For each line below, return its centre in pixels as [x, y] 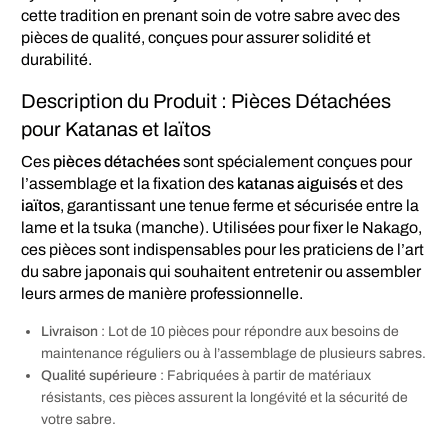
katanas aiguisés [297, 183]
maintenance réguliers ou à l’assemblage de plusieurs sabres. [233, 353]
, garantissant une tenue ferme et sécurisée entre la [240, 205]
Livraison [69, 331]
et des [380, 183]
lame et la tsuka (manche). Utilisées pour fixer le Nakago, [222, 227]
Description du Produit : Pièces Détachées [206, 100]
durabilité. [56, 59]
